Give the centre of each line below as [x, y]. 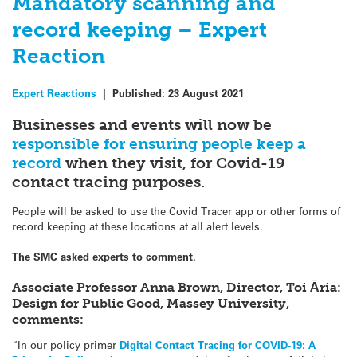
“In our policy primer [66, 345]
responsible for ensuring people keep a [159, 143]
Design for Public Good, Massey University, [151, 303]
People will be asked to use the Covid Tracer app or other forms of [176, 211]
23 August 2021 [206, 92]
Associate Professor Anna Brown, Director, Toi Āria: [177, 287]
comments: [48, 319]
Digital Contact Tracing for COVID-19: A [218, 345]
